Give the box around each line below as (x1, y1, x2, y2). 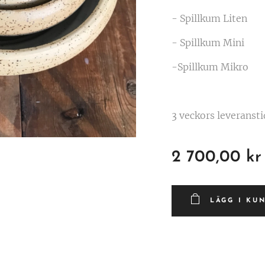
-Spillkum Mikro (172, 61, 248, 73)
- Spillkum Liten (172, 12, 247, 25)
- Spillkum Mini (172, 37, 244, 49)
